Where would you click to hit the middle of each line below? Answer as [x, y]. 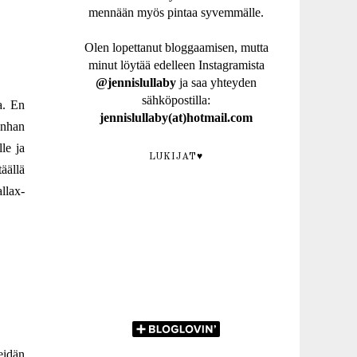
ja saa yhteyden [216, 82]
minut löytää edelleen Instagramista [176, 65]
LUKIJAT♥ [176, 157]
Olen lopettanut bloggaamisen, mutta [176, 47]
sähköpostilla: [176, 100]
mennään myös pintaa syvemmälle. [176, 12]
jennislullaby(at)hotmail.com [176, 118]
